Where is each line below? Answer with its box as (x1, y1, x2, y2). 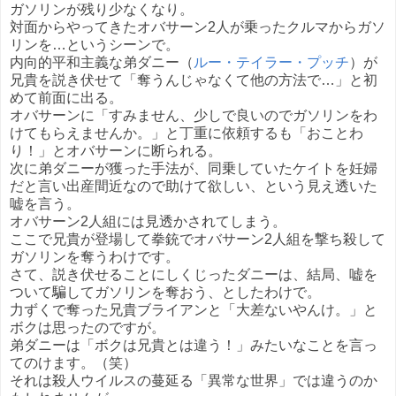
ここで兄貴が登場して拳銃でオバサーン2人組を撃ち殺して (10, 231, 385, 247)
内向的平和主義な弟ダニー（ (10, 54, 194, 70)
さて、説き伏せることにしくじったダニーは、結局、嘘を (10, 266, 377, 282)
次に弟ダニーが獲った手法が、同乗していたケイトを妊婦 (10, 160, 377, 176)
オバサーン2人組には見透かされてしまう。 (10, 213, 286, 229)
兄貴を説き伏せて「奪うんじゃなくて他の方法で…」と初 (10, 72, 377, 88)
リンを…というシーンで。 (10, 36, 179, 52)
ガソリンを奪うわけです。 (10, 248, 179, 264)
